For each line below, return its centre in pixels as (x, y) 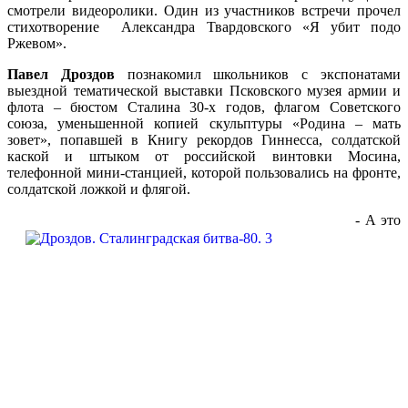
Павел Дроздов (61, 74)
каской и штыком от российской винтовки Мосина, (204, 156)
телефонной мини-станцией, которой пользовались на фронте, (204, 172)
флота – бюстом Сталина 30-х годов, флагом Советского (204, 107)
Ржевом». (37, 43)
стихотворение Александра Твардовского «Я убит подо (204, 26)
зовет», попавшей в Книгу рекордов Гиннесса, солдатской (204, 139)
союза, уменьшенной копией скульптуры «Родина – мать (204, 123)
